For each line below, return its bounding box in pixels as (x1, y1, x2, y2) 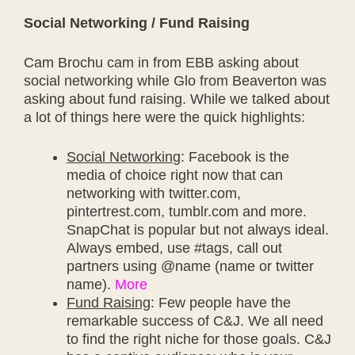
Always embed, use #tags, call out (67, 240, 282, 256)
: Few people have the (151, 295, 291, 311)
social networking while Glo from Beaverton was (24, 73, 326, 89)
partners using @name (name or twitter (67, 258, 314, 274)
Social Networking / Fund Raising (24, 15, 250, 31)
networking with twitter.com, (67, 185, 241, 201)
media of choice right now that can (67, 167, 283, 183)
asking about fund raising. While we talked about (24, 91, 330, 107)
